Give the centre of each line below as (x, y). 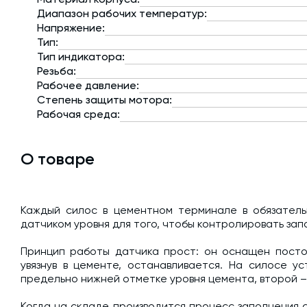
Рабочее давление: (88, 86)
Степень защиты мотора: (105, 100)
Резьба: (57, 71)
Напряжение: (71, 28)
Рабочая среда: (78, 114)
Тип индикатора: (81, 57)
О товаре (58, 159)
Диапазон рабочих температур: (122, 14)
